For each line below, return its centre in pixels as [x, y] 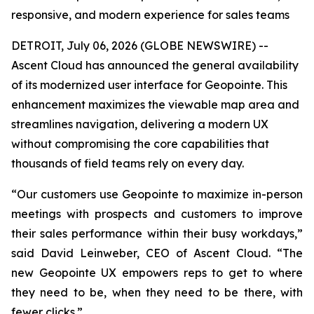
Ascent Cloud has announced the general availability [155, 65]
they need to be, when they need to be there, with [157, 292]
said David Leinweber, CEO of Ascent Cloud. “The [157, 253]
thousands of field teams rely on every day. [128, 163]
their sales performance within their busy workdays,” [157, 233]
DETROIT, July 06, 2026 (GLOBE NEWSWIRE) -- [140, 46]
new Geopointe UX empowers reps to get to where [157, 273]
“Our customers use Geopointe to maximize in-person [157, 194]
